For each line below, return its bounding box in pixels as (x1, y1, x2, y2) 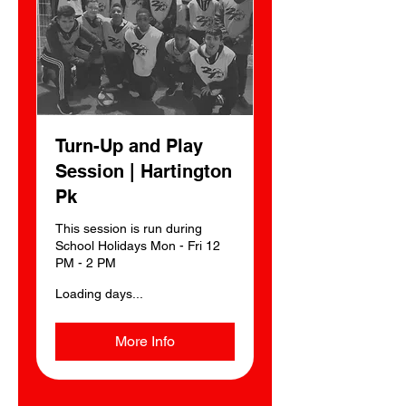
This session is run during (55, 220, 202, 236)
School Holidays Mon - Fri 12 (55, 237, 220, 253)
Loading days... (55, 285, 143, 301)
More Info (115, 332, 175, 350)
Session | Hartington (55, 159, 232, 182)
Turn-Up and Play (55, 134, 203, 157)
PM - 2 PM (55, 255, 116, 270)
